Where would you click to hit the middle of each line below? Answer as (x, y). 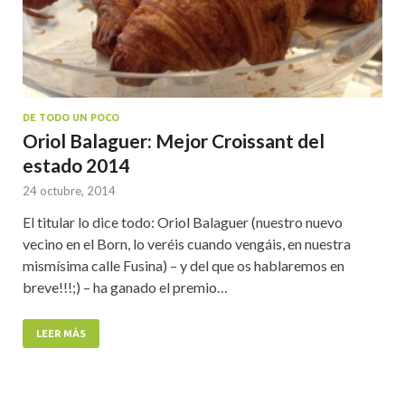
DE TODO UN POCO (71, 118)
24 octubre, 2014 (69, 191)
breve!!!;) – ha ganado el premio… (125, 287)
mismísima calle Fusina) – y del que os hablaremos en (184, 266)
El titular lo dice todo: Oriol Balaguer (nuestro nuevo (183, 222)
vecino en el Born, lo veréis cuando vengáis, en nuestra (187, 244)
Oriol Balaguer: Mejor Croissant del (174, 141)
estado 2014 (76, 165)
